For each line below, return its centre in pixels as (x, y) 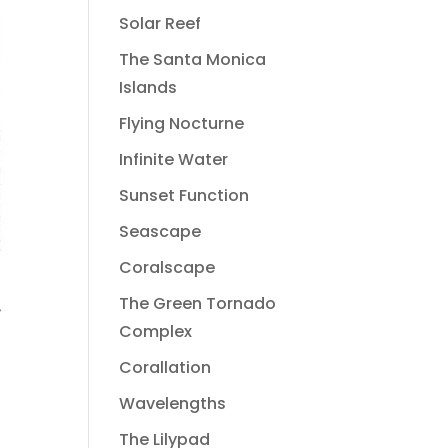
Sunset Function (184, 195)
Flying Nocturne (182, 123)
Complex (156, 331)
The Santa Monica (193, 59)
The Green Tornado (198, 303)
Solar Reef (160, 23)
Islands (148, 87)
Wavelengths (173, 403)
